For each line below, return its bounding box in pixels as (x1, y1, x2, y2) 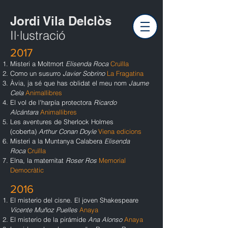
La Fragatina (107, 69, 144, 77)
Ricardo (94, 98, 117, 106)
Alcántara (10, 108, 40, 116)
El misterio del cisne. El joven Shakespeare (10, 196, 138, 204)
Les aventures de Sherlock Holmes (10, 118, 113, 126)
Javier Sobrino (63, 69, 107, 77)
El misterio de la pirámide (10, 215, 88, 223)
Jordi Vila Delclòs (10, 14, 111, 28)
